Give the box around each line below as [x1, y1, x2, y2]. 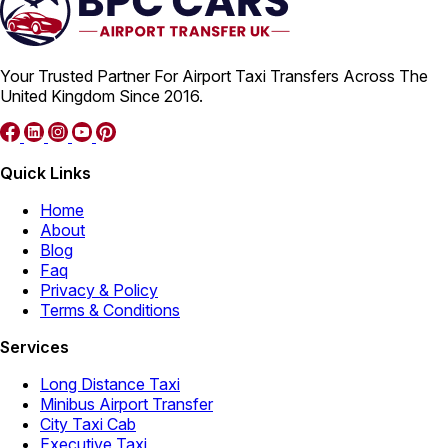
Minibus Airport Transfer [40, 393, 213, 414]
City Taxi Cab [40, 413, 136, 434]
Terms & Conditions [40, 299, 180, 320]
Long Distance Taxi [40, 373, 180, 394]
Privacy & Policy [40, 279, 158, 300]
